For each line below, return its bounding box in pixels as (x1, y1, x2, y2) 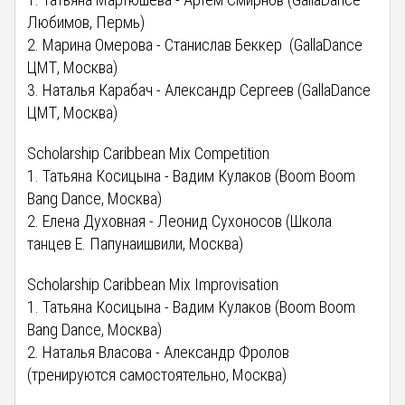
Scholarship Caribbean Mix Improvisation (27, 274, 279, 294)
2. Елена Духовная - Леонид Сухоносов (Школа (27, 211, 333, 231)
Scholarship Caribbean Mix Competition (27, 143, 270, 163)
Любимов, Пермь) (27, 12, 146, 32)
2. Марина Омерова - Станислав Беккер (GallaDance (27, 34, 363, 54)
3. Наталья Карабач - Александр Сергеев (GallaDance (27, 80, 372, 99)
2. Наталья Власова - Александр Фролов (27, 342, 290, 362)
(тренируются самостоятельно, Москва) (27, 364, 287, 384)
